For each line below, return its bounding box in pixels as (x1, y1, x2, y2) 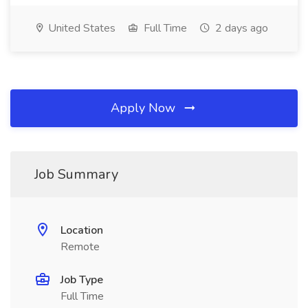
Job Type (60, 272, 103, 287)
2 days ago (212, 21, 268, 36)
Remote (60, 239, 100, 254)
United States (45, 21, 115, 36)
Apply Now (111, 100, 179, 116)
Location (60, 223, 103, 238)
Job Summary (34, 165, 118, 184)
